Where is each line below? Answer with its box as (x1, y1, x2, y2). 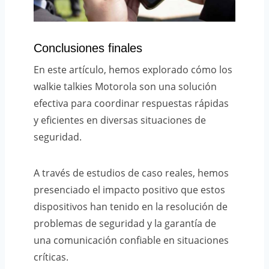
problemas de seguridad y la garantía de (34, 217, 216, 231)
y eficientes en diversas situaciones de (34, 113, 206, 127)
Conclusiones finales (34, 41, 142, 55)
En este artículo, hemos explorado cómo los (34, 63, 232, 77)
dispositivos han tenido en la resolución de (34, 200, 228, 214)
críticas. (34, 250, 68, 264)
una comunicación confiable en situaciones (34, 234, 229, 247)
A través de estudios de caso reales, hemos (34, 166, 229, 180)
